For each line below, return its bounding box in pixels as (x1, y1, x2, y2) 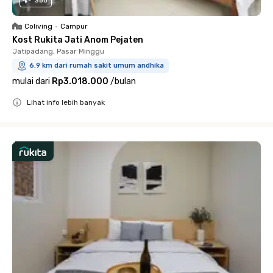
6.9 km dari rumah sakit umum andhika (29, 61, 164, 69)
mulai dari (12, 76, 50, 87)
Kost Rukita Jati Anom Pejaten (12, 34, 143, 45)
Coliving (24, 21, 52, 30)
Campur (60, 21, 88, 30)
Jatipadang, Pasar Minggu (12, 46, 104, 55)
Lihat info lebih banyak (27, 97, 105, 107)
